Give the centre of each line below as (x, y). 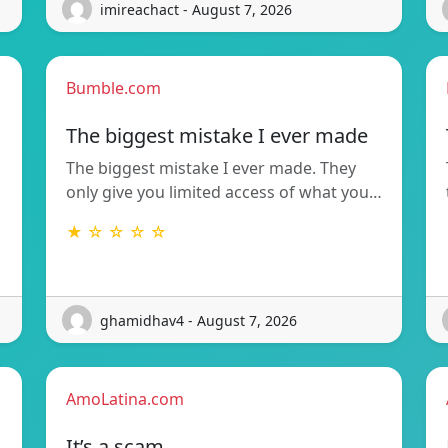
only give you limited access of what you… (224, 192)
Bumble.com (113, 88)
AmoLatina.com (125, 399)
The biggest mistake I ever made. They (211, 168)
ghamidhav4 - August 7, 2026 (198, 320)
